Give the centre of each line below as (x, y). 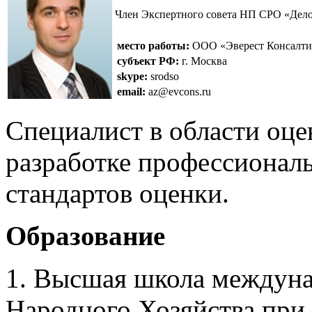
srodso (163, 76)
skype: (132, 76)
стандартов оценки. (121, 193)
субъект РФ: (148, 61)
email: (131, 91)
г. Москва (203, 61)
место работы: (153, 45)
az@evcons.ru (180, 91)
